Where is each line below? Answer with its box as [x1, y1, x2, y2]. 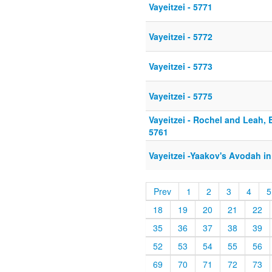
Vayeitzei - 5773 [149, 60, 212, 73]
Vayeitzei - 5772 [149, 30, 212, 43]
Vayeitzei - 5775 [149, 90, 212, 103]
